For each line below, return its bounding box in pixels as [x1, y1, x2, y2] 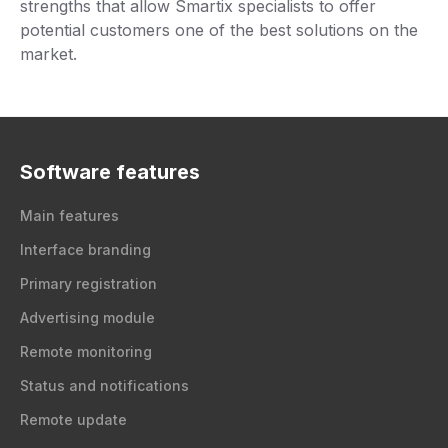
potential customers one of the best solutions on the [20, 19, 418, 40]
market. [20, 43, 77, 64]
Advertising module [20, 309, 155, 326]
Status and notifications [20, 377, 189, 394]
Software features [20, 160, 200, 184]
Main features [20, 207, 119, 224]
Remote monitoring [20, 343, 152, 360]
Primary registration [20, 275, 157, 292]
